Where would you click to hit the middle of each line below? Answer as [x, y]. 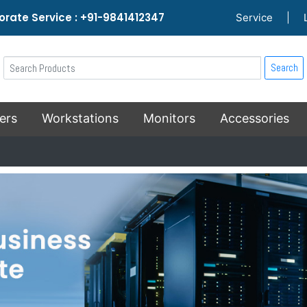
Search [284, 67]
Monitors [169, 118]
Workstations [80, 118]
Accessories [255, 118]
